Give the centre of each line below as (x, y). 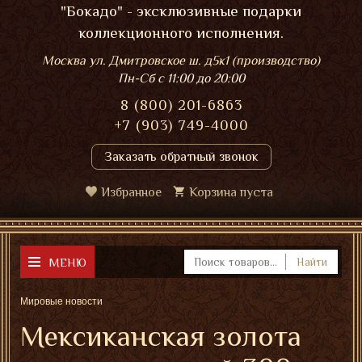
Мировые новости (61, 301)
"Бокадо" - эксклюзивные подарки (181, 11)
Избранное (131, 192)
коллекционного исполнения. (181, 33)
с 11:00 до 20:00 (201, 78)
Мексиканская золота (161, 336)
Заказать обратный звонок (181, 157)
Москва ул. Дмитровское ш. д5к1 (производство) (181, 61)
